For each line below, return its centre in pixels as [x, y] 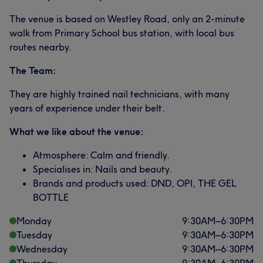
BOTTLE [51, 197]
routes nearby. [41, 47]
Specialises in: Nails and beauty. [102, 169]
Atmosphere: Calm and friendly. [101, 155]
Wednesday [42, 249]
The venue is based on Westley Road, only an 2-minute [127, 19]
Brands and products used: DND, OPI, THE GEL [135, 183]
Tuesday [34, 235]
